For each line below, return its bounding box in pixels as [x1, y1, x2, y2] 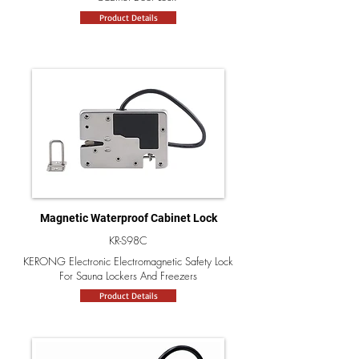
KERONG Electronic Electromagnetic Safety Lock [23, 254, 233, 268]
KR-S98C [109, 233, 147, 248]
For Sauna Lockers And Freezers [59, 268, 197, 283]
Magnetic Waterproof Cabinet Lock [39, 212, 217, 224]
